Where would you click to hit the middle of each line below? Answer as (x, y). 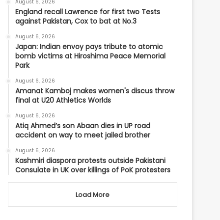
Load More (93, 195)
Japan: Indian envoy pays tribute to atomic (89, 47)
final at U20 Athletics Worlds (63, 100)
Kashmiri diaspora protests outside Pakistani (91, 161)
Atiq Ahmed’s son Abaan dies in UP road (83, 126)
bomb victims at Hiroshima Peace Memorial (91, 56)
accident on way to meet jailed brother (83, 135)
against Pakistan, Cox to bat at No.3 (76, 21)
